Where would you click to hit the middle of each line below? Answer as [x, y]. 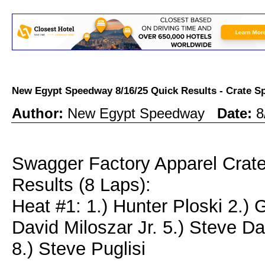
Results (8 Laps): [81, 185]
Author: [40, 113]
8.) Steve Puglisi [79, 249]
